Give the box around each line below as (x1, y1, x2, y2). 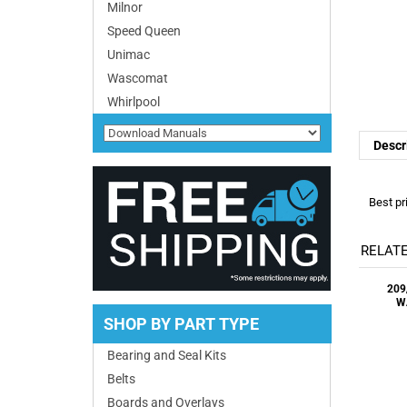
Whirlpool (107, 94, 160, 109)
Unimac (107, 47, 150, 62)
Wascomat (107, 71, 168, 85)
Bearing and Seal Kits (107, 348, 226, 362)
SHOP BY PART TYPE (104, 314, 259, 333)
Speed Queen (107, 24, 181, 38)
